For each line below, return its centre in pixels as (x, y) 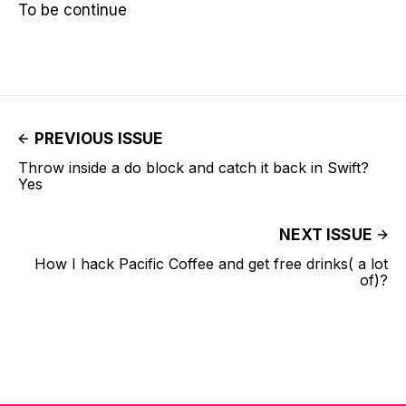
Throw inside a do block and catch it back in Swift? (193, 168)
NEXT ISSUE (325, 235)
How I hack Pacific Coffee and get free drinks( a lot (211, 264)
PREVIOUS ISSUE (99, 139)
